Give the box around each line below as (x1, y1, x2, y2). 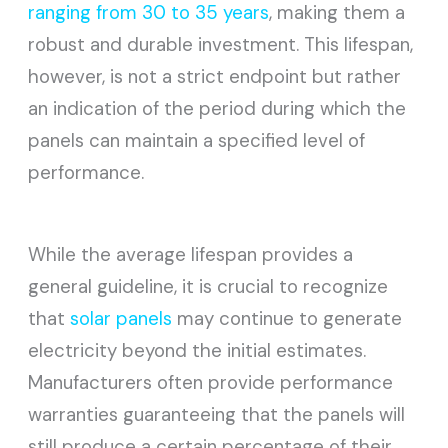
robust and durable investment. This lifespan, (28, 32, 414, 58)
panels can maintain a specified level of (28, 128, 366, 154)
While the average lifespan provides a (28, 241, 354, 267)
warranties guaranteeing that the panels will (28, 401, 406, 427)
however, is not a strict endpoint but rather (28, 64, 402, 90)
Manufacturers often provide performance (28, 369, 394, 395)
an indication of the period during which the (28, 96, 407, 122)
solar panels (70, 305, 173, 331)
